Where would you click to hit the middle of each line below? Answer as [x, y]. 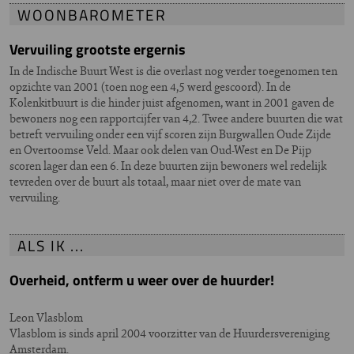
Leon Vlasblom [46, 317]
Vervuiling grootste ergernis [98, 49]
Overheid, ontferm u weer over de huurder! [142, 280]
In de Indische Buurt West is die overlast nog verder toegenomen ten [173, 70]
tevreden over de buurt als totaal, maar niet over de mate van [155, 181]
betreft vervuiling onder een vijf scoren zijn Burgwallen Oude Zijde [170, 134]
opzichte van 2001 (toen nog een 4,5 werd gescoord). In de [150, 86]
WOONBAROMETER [92, 14]
